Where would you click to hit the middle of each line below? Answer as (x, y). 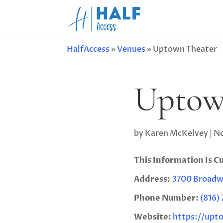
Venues (131, 50)
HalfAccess (88, 50)
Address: (153, 179)
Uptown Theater (185, 50)
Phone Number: (166, 198)
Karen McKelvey (176, 133)
